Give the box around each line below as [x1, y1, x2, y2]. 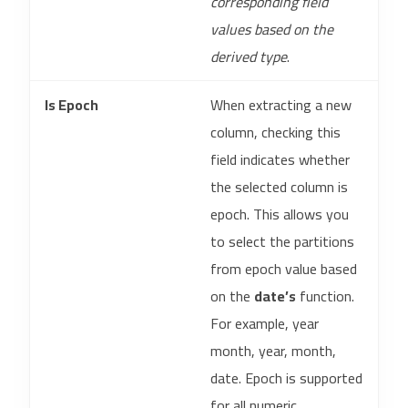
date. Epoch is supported [210, 364, 362, 392]
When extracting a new [210, 91, 352, 118]
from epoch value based [210, 255, 357, 282]
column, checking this [210, 118, 341, 146]
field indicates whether [210, 146, 350, 173]
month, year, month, [210, 337, 336, 364]
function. [296, 282, 354, 310]
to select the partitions [210, 228, 354, 255]
